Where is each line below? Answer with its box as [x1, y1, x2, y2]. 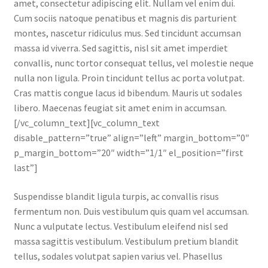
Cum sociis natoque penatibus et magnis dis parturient [13, 12, 237, 25]
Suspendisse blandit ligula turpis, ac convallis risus [13, 190, 219, 203]
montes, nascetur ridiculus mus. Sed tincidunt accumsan [13, 27, 241, 39]
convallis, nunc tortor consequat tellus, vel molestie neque [13, 57, 254, 69]
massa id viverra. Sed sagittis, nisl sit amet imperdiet [13, 42, 228, 54]
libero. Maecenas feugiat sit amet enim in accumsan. [13, 102, 227, 114]
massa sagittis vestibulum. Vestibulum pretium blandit [13, 235, 239, 248]
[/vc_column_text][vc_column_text [13, 117, 160, 129]
